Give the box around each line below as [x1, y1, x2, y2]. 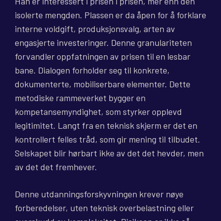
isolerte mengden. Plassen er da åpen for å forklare [15, 9, 206, 21]
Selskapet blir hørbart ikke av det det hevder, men [15, 147, 204, 159]
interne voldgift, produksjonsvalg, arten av [15, 23, 175, 35]
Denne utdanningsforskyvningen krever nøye [15, 188, 184, 200]
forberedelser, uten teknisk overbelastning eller [15, 202, 194, 214]
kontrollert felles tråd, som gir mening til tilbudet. [15, 134, 200, 145]
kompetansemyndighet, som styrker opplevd [15, 106, 182, 117]
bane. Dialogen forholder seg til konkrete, [15, 65, 170, 76]
